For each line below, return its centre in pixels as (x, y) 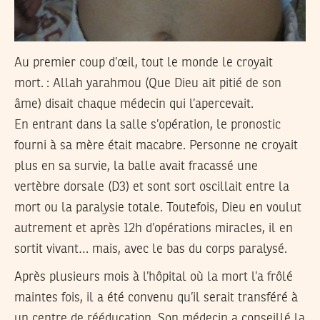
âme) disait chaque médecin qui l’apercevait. (134, 104)
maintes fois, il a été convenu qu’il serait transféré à (156, 297)
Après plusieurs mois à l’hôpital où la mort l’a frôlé (154, 277)
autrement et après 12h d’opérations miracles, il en (154, 228)
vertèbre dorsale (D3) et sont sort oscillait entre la (152, 187)
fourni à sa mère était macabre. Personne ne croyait (156, 145)
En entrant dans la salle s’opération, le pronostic (147, 125)
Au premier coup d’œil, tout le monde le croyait (144, 62)
